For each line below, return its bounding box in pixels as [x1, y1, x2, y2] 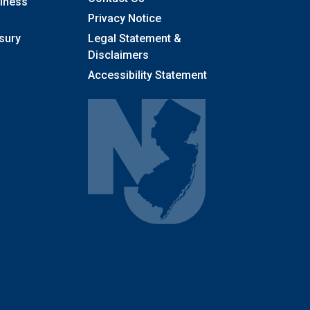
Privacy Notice [88, 12, 161, 26]
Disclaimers [88, 48, 149, 62]
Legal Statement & [88, 32, 181, 46]
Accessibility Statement [88, 69, 207, 82]
